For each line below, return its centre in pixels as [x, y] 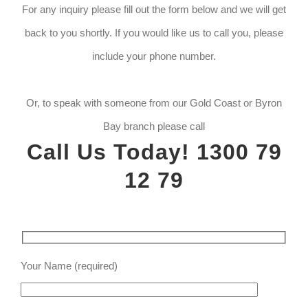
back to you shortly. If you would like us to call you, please [154, 33]
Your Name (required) [69, 265]
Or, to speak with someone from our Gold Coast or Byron [154, 103]
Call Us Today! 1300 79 [154, 152]
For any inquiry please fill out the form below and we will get [154, 10]
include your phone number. [154, 56]
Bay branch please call [154, 126]
